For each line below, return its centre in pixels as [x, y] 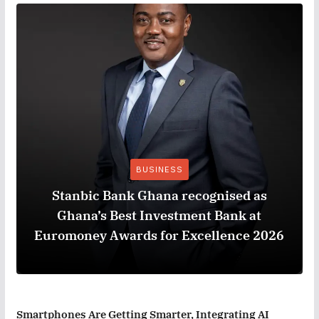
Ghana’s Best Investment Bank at [159, 215]
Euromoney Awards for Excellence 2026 [159, 235]
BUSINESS [159, 169]
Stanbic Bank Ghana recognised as [159, 195]
